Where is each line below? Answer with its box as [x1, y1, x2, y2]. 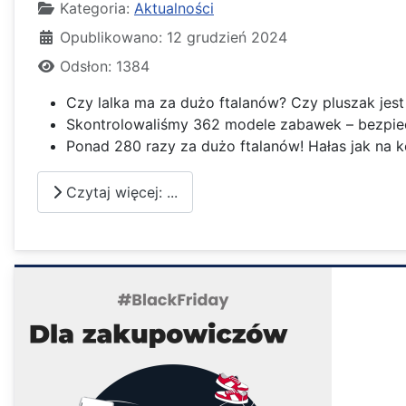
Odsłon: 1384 [60, 57, 150, 76]
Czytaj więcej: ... [62, 182, 178, 201]
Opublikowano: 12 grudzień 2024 [60, 28, 287, 47]
